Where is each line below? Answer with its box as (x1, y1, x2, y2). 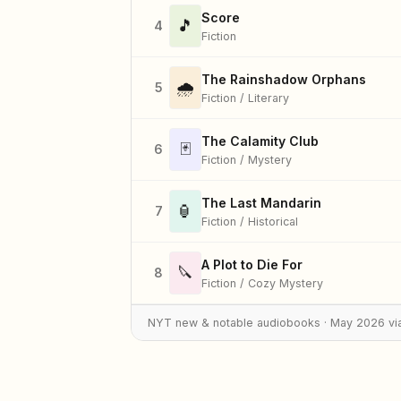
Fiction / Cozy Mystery (201, 276, 323, 290)
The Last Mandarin (201, 194, 321, 210)
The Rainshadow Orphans (201, 71, 366, 87)
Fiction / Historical (201, 214, 298, 228)
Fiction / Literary (201, 90, 289, 105)
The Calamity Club (201, 132, 319, 149)
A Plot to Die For (201, 256, 303, 272)
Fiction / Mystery (201, 152, 292, 166)
